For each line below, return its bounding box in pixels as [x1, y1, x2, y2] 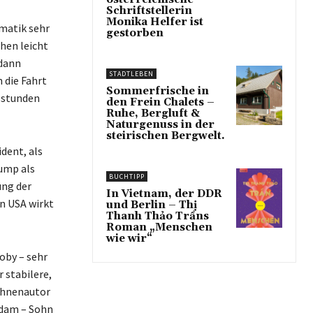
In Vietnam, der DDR [106, 187, 222, 201]
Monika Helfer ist [106, 15, 203, 29]
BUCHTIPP [109, 172, 145, 181]
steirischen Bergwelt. [106, 129, 225, 143]
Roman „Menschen [106, 221, 212, 234]
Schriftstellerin [106, 4, 192, 17]
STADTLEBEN [109, 69, 154, 78]
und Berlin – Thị [106, 198, 197, 212]
